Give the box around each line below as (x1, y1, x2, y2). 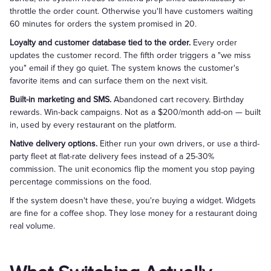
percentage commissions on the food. (10, 177, 151, 187)
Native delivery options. (10, 139, 97, 149)
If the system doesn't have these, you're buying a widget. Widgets (10, 195, 256, 206)
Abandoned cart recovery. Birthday (111, 94, 244, 105)
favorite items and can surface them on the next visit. (10, 76, 207, 86)
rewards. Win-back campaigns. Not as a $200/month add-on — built (10, 107, 261, 117)
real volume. (10, 221, 55, 231)
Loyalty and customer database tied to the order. (10, 38, 191, 48)
